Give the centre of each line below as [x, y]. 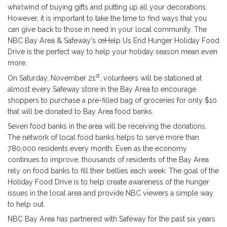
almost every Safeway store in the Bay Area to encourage [102, 89]
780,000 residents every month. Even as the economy [97, 148]
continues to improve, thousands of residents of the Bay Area [108, 159]
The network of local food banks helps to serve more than [103, 137]
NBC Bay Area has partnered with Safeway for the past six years [111, 219]
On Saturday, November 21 [51, 78]
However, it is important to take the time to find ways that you [107, 18]
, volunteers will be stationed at [151, 78]
